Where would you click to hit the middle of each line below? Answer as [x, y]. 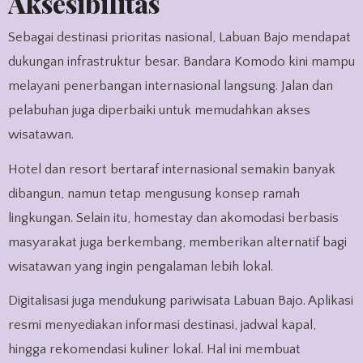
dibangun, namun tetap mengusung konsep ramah [154, 193]
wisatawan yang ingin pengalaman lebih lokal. [140, 266]
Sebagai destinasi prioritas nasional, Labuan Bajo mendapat [179, 37]
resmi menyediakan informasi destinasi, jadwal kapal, [162, 325]
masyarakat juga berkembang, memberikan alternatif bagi [177, 242]
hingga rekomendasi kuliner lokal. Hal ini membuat [154, 350]
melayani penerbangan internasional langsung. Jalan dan [170, 85]
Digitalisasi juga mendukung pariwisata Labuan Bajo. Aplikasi [180, 301]
